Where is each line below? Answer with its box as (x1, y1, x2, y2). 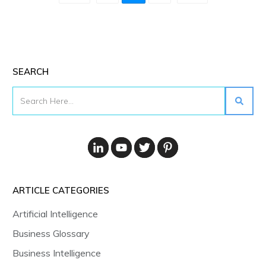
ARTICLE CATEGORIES (12, 185, 109, 197)
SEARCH (12, 66, 49, 77)
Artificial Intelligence (12, 208, 98, 220)
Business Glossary (12, 227, 90, 240)
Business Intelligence (12, 247, 101, 259)
